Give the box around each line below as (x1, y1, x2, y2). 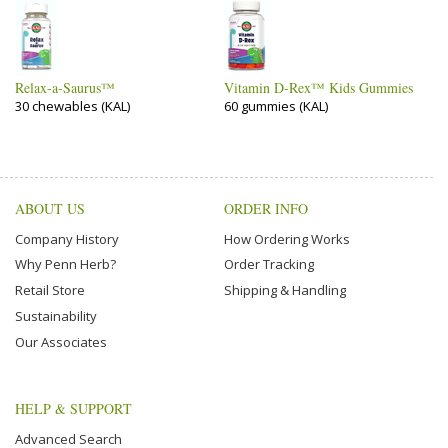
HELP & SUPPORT (15, 399, 132, 418)
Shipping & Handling (224, 281, 346, 300)
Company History (15, 229, 119, 248)
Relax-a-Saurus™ (15, 78, 115, 97)
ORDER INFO (224, 199, 308, 218)
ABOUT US (15, 199, 85, 218)
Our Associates (15, 332, 107, 351)
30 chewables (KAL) (15, 97, 130, 115)
